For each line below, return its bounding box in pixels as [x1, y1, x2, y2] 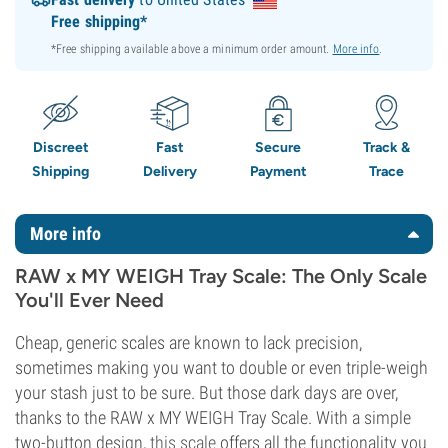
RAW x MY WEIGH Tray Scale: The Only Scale [15, 264, 427, 288]
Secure [255, 139, 302, 156]
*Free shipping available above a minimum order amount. [51, 42, 333, 56]
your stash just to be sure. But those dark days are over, [15, 382, 398, 403]
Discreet [32, 139, 89, 156]
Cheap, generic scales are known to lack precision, [15, 332, 362, 353]
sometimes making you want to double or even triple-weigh [15, 357, 428, 378]
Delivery [142, 163, 197, 180]
